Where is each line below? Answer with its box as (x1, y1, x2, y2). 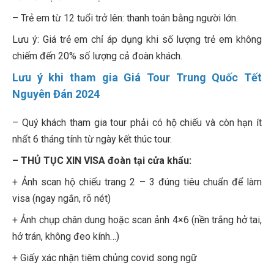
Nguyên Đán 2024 (12, 87, 100, 101)
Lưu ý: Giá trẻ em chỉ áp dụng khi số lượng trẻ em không (12, 34, 262, 46)
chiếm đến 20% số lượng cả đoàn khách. (12, 50, 182, 62)
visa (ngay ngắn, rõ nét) (12, 193, 111, 205)
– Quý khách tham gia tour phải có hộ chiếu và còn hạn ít (12, 117, 262, 129)
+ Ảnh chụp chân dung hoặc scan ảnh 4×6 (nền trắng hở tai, (12, 214, 262, 226)
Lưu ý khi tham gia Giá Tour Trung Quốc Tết (12, 71, 262, 84)
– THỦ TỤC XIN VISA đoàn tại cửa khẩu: (12, 155, 191, 167)
